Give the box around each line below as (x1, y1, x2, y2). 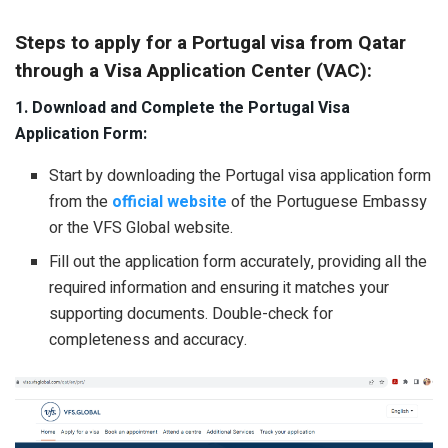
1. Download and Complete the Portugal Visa (15, 95, 350, 120)
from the (49, 189, 113, 214)
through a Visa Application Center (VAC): (15, 57, 372, 86)
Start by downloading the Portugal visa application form (49, 163, 432, 188)
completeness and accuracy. (49, 327, 248, 352)
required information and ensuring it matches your (49, 275, 390, 300)
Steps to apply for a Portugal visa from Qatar (15, 29, 406, 58)
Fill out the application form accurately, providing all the (49, 249, 428, 274)
